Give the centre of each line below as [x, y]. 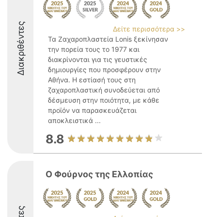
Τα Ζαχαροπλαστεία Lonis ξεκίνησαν [108, 39]
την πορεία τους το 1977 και [94, 49]
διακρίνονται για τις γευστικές [98, 59]
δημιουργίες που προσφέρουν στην [104, 70]
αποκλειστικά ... [74, 120]
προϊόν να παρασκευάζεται [92, 110]
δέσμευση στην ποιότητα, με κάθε [104, 100]
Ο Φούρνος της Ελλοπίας [99, 174]
